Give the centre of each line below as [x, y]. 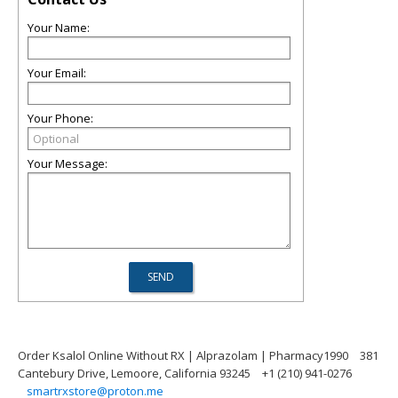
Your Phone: [60, 118]
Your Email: [57, 73]
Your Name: [59, 28]
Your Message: [68, 163]
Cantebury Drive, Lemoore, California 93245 [134, 373]
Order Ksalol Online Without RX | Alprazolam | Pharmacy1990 [183, 355]
